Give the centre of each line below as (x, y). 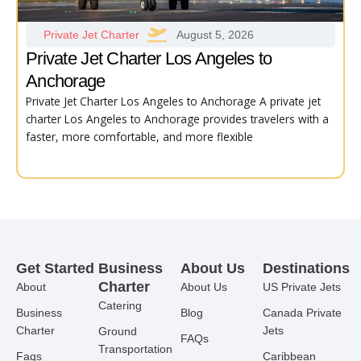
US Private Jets (302, 287)
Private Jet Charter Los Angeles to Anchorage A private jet (173, 101)
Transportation (135, 349)
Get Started (55, 268)
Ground (118, 331)
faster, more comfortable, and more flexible (139, 136)
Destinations (306, 268)
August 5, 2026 (215, 34)
